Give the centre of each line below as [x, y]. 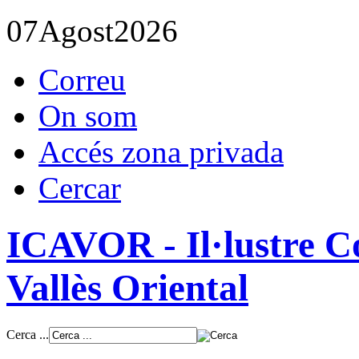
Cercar [80, 188]
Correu [82, 80]
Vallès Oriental [127, 288]
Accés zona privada [161, 152]
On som [88, 116]
